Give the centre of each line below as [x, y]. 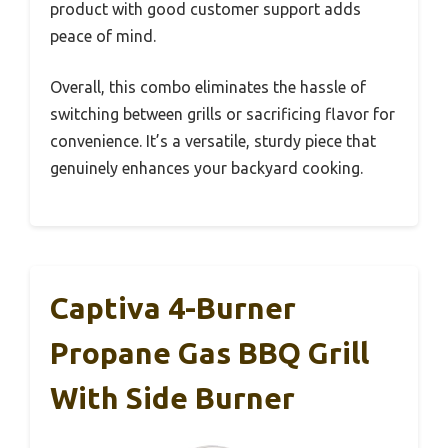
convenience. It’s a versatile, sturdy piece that [213, 140]
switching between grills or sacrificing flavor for [222, 113]
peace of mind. [103, 35]
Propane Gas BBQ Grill [209, 352]
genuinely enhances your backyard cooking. [206, 167]
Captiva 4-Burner [173, 307]
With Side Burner [172, 397]
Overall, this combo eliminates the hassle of [208, 86]
